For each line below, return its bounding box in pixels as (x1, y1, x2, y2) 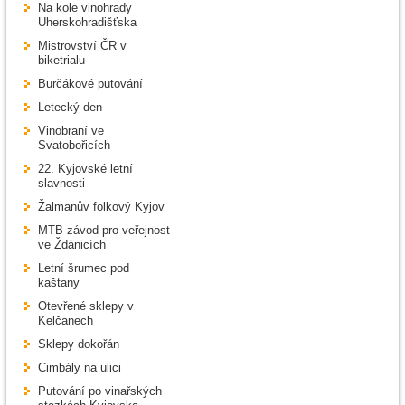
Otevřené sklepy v (38, 299, 134, 314)
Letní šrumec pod (38, 261, 129, 276)
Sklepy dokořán (38, 337, 119, 352)
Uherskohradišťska (38, 15, 137, 30)
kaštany (38, 276, 80, 290)
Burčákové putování (38, 77, 143, 91)
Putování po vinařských (38, 384, 162, 399)
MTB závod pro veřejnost (38, 223, 170, 238)
